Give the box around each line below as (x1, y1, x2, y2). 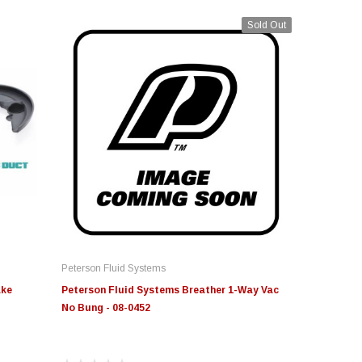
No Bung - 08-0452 (61, 302, 150, 314)
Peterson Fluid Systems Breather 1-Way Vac (61, 284, 279, 297)
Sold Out (246, 19, 286, 32)
